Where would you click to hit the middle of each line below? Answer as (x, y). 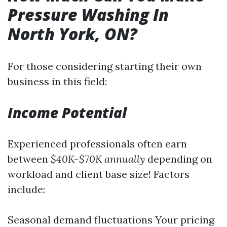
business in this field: (57, 81)
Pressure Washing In (88, 14)
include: (26, 189)
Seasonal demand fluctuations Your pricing (111, 220)
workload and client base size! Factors (99, 174)
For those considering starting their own (105, 66)
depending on (179, 159)
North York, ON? (72, 34)
